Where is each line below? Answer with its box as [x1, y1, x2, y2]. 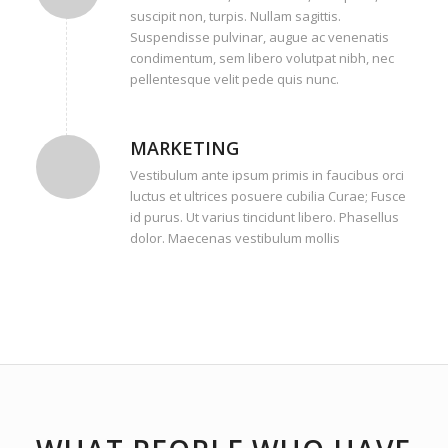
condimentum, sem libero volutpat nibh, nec [129, 48, 394, 67]
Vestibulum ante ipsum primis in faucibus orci [129, 165, 404, 184]
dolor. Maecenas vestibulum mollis [129, 228, 340, 247]
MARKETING [129, 135, 239, 160]
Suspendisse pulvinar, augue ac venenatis [129, 27, 389, 46]
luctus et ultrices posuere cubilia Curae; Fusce [129, 186, 406, 205]
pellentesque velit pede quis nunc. [129, 69, 339, 88]
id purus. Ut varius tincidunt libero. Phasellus [129, 207, 399, 226]
